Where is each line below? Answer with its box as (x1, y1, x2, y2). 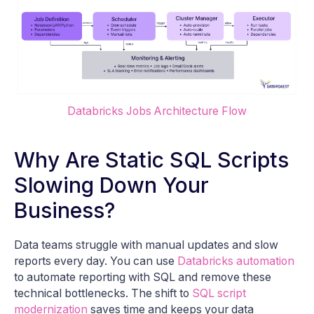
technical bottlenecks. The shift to (14, 286, 192, 300)
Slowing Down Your (14, 172, 209, 198)
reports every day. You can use (14, 254, 177, 268)
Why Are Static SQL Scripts (14, 146, 289, 172)
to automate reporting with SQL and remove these (14, 270, 271, 284)
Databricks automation (177, 254, 294, 268)
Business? (14, 197, 115, 223)
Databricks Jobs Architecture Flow (67, 104, 247, 118)
